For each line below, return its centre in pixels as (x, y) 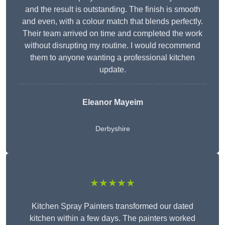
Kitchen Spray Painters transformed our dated (113, 206)
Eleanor (97, 102)
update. (113, 70)
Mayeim (127, 102)
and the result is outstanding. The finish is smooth (113, 10)
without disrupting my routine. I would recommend (113, 46)
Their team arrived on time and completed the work (113, 34)
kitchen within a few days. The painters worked (113, 218)
